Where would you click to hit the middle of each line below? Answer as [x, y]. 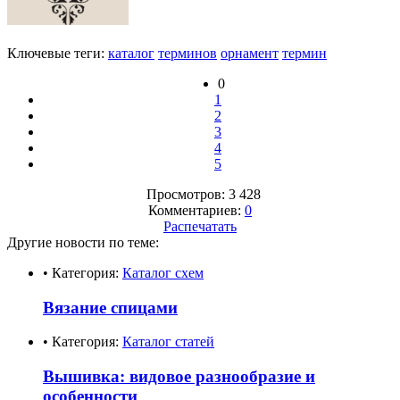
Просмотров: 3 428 [200, 194]
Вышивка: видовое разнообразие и [179, 376]
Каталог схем [163, 272]
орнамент [250, 53]
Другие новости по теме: [83, 242]
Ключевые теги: [58, 53]
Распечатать [200, 226]
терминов [187, 53]
